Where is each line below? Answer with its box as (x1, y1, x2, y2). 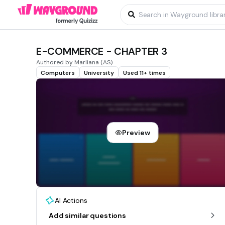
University (84, 69, 114, 77)
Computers (41, 69, 75, 77)
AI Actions (55, 196, 87, 205)
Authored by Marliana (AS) (36, 58, 113, 66)
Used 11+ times (123, 69, 166, 77)
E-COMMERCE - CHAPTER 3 (36, 45, 167, 58)
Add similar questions (49, 211, 127, 220)
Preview (122, 128, 150, 138)
